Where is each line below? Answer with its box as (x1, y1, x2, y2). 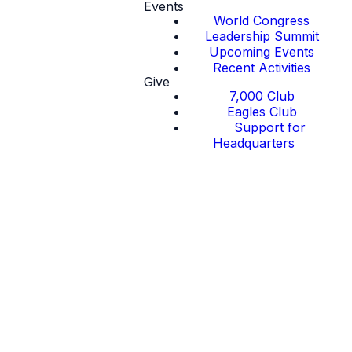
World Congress (214, 13, 310, 28)
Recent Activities (213, 60, 311, 75)
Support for (233, 119, 306, 135)
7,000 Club (229, 88, 295, 104)
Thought (136, 318, 216, 341)
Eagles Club (226, 104, 297, 119)
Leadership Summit (204, 28, 319, 44)
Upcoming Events (209, 44, 315, 60)
